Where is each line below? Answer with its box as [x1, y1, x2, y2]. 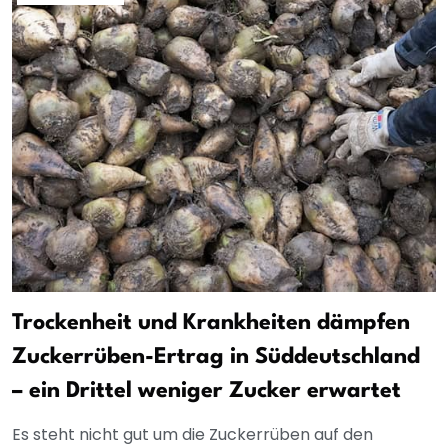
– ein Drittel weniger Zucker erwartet [12, 380, 401, 403]
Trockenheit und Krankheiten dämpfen [12, 312, 410, 335]
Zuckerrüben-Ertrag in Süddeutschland [12, 346, 420, 369]
